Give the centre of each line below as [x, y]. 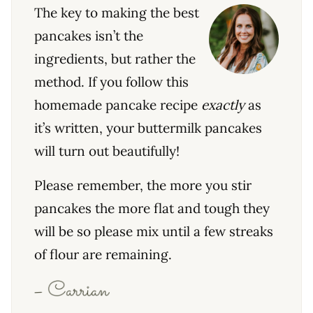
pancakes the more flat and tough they [152, 209]
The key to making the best [117, 13]
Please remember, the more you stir [143, 185]
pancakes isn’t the [89, 36]
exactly [225, 105]
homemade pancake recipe [118, 105]
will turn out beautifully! [109, 151]
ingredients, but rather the [115, 59]
